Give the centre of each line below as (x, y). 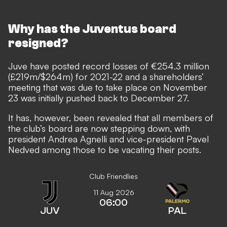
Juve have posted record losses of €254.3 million (109, 66)
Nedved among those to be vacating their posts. (105, 149)
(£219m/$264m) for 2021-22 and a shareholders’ (106, 76)
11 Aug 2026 (113, 192)
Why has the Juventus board (92, 29)
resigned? (38, 43)
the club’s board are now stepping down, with (99, 128)
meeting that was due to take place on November (108, 87)
